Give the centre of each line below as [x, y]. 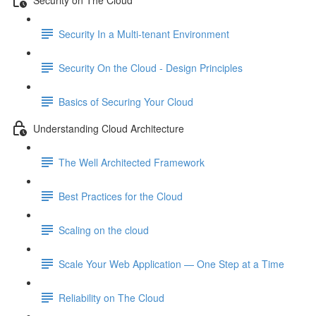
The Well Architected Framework [132, 162]
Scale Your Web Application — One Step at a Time [171, 263]
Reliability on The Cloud [111, 297]
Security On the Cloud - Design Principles [151, 67]
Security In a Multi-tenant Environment [144, 34]
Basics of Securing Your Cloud [126, 101]
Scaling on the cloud [104, 230]
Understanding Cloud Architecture [109, 128]
